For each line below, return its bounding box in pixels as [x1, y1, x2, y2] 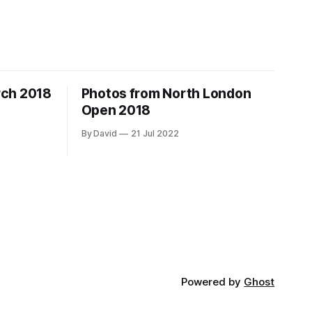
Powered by [181, 275, 244, 289]
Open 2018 [81, 102, 151, 118]
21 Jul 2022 [131, 127, 179, 139]
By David [81, 127, 118, 139]
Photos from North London [81, 85, 251, 102]
